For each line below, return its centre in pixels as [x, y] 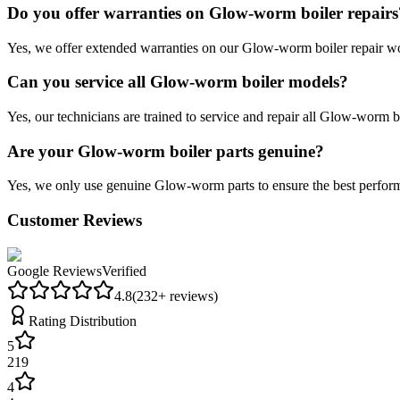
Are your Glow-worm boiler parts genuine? [166, 151]
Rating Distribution [83, 321]
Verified [124, 271]
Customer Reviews [75, 221]
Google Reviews [54, 271]
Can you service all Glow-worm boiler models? [178, 82]
